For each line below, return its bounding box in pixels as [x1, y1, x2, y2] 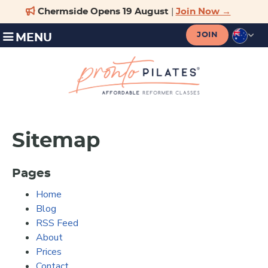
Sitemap [12, 131, 100, 152]
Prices [36, 245, 62, 259]
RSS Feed [36, 217, 78, 230]
